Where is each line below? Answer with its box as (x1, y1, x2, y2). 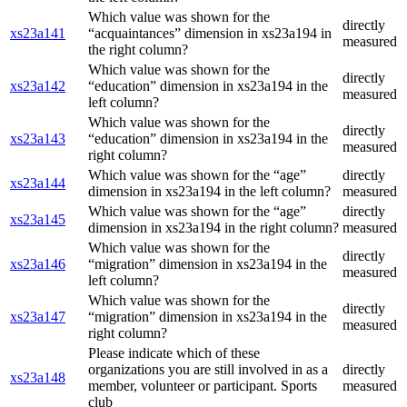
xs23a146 (10, 256, 65, 273)
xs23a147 (10, 309, 65, 325)
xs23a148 (10, 370, 65, 386)
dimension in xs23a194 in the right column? (88, 220, 339, 236)
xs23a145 (10, 212, 65, 228)
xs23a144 (10, 175, 65, 192)
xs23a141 (10, 25, 65, 42)
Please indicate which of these (88, 345, 260, 362)
